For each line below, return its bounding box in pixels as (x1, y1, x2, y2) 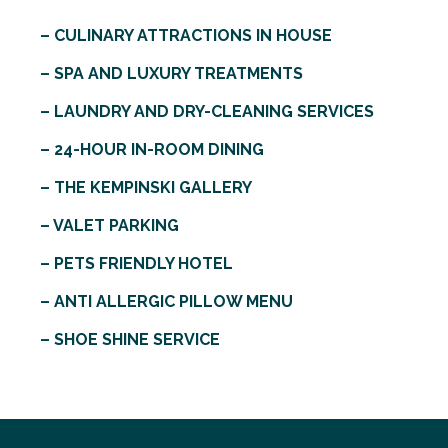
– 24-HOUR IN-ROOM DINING (40, 140, 264, 159)
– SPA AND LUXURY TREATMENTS (40, 64, 303, 83)
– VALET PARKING (40, 216, 179, 235)
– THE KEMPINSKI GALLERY (40, 178, 252, 197)
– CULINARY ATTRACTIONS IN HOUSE (40, 26, 332, 45)
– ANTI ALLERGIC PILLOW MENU (40, 292, 293, 311)
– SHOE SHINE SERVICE (40, 330, 220, 349)
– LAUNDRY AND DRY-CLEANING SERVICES (40, 102, 374, 121)
